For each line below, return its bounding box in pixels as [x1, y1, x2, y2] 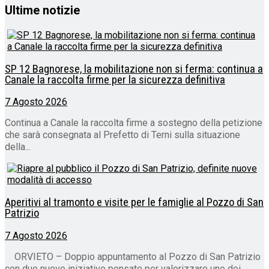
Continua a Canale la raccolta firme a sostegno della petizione [5, 117, 262, 129]
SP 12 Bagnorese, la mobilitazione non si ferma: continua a [5, 62, 263, 76]
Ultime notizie [5, 3, 80, 18]
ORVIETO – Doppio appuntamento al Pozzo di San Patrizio [5, 250, 261, 262]
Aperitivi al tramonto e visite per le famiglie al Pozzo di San [5, 196, 264, 210]
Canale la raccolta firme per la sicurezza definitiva [5, 73, 225, 86]
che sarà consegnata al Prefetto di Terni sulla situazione [5, 129, 240, 141]
